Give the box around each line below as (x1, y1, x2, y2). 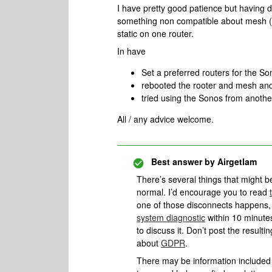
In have (117, 45, 148, 57)
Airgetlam (215, 155, 257, 168)
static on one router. (117, 27, 194, 39)
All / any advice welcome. (117, 113, 216, 125)
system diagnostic (137, 211, 205, 223)
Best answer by (151, 155, 215, 168)
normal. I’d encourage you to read (137, 186, 270, 198)
